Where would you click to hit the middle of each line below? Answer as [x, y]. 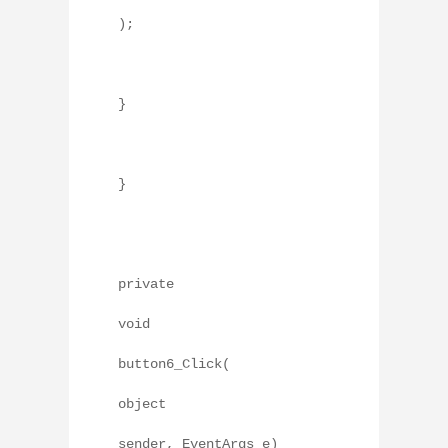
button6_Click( [174, 363]
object [142, 403]
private [146, 283]
